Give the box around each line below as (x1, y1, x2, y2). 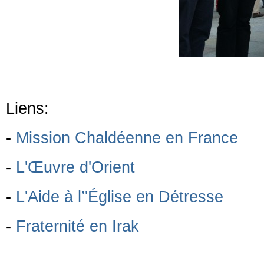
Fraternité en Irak (16, 217, 139, 235)
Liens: (6, 99, 49, 117)
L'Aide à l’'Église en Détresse (16, 187, 223, 206)
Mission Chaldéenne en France (16, 128, 238, 147)
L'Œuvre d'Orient (16, 158, 135, 176)
